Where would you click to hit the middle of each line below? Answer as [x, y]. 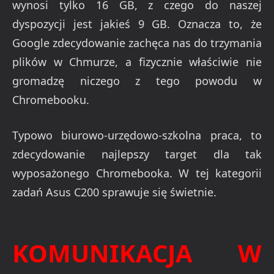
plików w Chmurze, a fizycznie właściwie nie [137, 61]
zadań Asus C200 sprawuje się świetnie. [114, 192]
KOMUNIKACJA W [137, 253]
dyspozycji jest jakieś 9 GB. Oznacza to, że [137, 24]
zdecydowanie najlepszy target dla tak [137, 154]
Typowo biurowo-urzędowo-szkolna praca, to [137, 135]
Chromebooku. [51, 99]
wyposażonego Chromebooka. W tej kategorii [137, 173]
